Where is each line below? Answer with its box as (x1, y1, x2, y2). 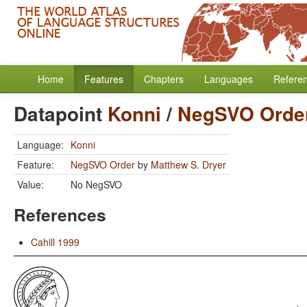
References (14, 202, 106, 227)
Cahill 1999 (31, 235, 79, 249)
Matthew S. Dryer (151, 158, 226, 171)
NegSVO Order (71, 158, 135, 171)
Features (84, 72, 123, 86)
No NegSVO (71, 177, 122, 191)
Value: (17, 177, 44, 191)
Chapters (144, 72, 184, 86)
